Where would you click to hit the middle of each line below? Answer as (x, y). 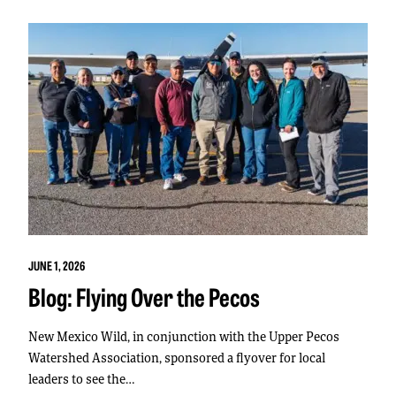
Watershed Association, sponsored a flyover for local (177, 358)
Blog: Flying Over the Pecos (144, 297)
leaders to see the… (81, 379)
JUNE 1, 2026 (57, 266)
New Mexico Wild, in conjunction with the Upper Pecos (184, 337)
